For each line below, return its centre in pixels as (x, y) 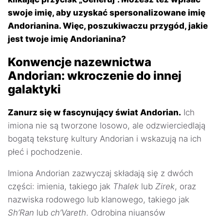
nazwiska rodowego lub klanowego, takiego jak (99, 199)
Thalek (126, 186)
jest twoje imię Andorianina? (67, 39)
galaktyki (34, 89)
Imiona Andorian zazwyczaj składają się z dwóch (100, 173)
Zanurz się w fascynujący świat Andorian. (94, 112)
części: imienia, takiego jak (60, 186)
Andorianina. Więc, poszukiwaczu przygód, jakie (108, 26)
